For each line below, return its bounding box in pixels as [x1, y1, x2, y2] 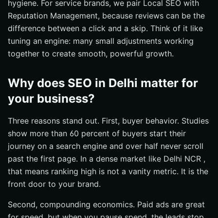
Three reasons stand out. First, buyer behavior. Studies [8, 116, 209, 126]
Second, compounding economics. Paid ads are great [8, 200, 205, 209]
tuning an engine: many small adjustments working [8, 36, 194, 46]
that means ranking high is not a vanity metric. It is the [8, 166, 208, 176]
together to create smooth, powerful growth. [8, 49, 174, 58]
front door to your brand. [8, 179, 101, 189]
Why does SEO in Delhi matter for [8, 76, 198, 90]
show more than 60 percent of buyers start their [8, 128, 186, 138]
